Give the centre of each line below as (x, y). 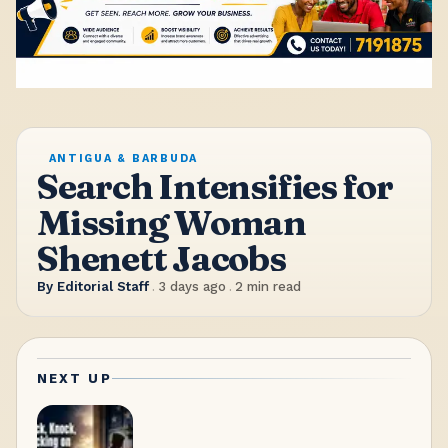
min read (271, 287)
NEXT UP (74, 378)
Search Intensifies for (215, 187)
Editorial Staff (103, 287)
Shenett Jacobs (161, 259)
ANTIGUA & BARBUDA (123, 158)
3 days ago (191, 287)
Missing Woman (171, 223)
